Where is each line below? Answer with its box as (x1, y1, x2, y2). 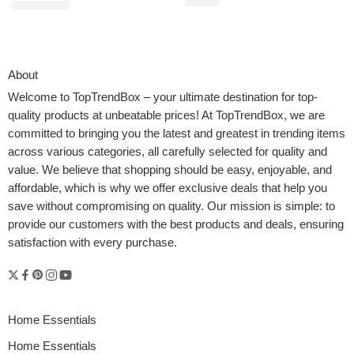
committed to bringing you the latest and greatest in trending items (8, 127, 345, 141)
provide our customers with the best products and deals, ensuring (8, 218, 344, 232)
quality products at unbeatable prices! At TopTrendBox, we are (8, 109, 325, 122)
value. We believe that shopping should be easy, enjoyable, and (8, 164, 332, 177)
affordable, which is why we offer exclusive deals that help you (8, 182, 327, 195)
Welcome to (8, 91, 73, 104)
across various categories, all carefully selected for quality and (8, 145, 327, 159)
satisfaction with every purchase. (8, 236, 180, 250)
